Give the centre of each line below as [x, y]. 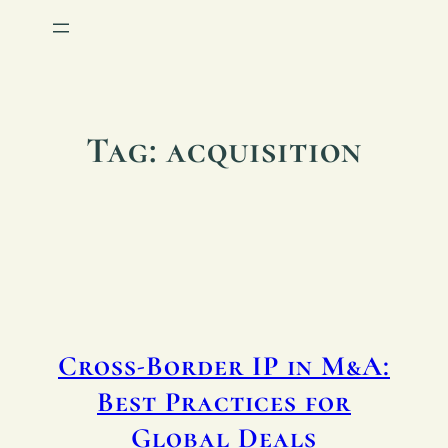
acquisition [264, 150]
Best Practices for [224, 402]
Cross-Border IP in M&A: [224, 366]
